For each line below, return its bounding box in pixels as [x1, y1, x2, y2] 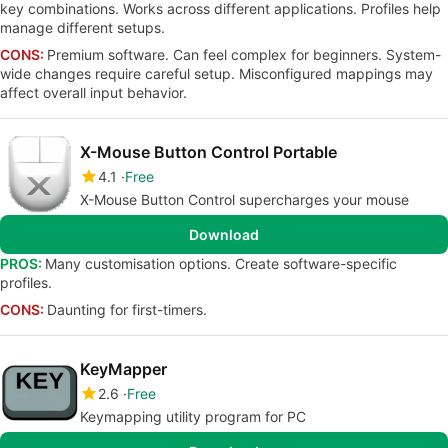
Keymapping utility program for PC [80, 408, 306, 425]
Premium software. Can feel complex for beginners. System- [47, 46, 441, 63]
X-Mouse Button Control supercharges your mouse [80, 191, 409, 208]
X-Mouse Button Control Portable [80, 142, 337, 162]
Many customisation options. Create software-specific [45, 255, 397, 272]
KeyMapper [80, 359, 167, 379]
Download [189, 226, 259, 243]
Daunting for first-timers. [47, 301, 207, 318]
